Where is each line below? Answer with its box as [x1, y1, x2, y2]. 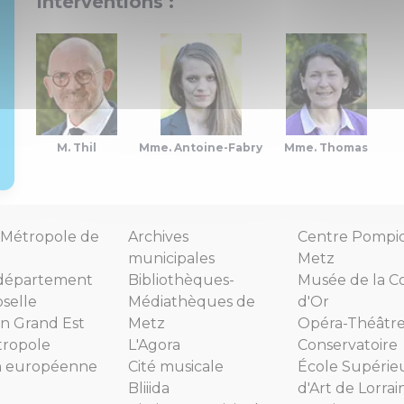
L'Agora [128, 335, 180, 353]
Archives [128, 227, 188, 245]
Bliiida [128, 379, 170, 397]
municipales [128, 249, 215, 267]
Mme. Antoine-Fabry [139, 140, 262, 154]
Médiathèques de [128, 292, 255, 310]
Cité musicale [128, 357, 224, 375]
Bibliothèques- [128, 271, 234, 289]
